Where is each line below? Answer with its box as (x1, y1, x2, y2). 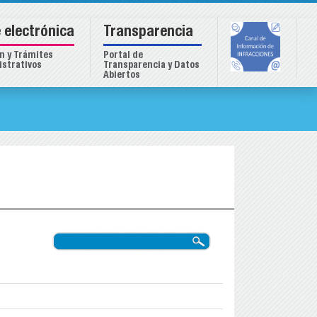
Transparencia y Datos (103, 61, 200, 71)
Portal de (103, 51, 143, 61)
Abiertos (103, 71, 140, 81)
